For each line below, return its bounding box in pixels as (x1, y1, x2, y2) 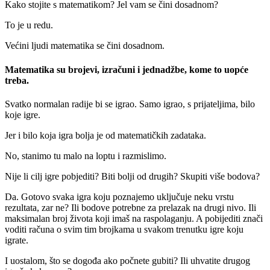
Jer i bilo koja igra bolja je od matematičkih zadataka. (5, 130, 206, 140)
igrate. (5, 234, 28, 245)
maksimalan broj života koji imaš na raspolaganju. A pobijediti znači (5, 213, 263, 224)
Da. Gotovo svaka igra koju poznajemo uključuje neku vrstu (5, 191, 234, 202)
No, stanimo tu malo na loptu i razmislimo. (5, 150, 166, 161)
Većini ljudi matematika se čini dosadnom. (5, 40, 165, 51)
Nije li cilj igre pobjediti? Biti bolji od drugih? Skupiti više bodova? (5, 171, 260, 181)
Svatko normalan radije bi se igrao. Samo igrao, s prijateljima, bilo (5, 98, 255, 109)
